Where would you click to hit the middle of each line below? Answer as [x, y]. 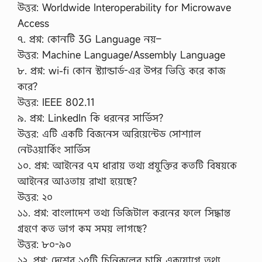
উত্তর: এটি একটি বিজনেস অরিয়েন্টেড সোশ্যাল [109, 134]
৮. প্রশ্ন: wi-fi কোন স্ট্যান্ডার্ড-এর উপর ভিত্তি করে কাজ [122, 70]
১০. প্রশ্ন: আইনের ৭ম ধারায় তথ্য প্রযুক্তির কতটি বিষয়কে [127, 165]
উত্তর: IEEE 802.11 [56, 102]
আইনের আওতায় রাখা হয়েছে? [77, 181]
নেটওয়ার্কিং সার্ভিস [54, 149]
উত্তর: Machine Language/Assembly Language [121, 55]
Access [33, 23]
